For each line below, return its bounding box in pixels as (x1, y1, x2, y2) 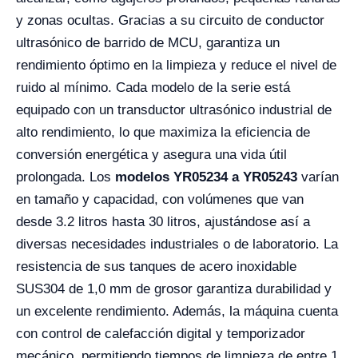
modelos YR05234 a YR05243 (115, 169, 297, 185)
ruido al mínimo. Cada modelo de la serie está (16, 80, 290, 95)
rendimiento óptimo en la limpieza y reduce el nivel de (16, 58, 336, 73)
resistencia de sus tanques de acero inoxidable (16, 259, 296, 274)
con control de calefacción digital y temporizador (16, 326, 305, 341)
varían (297, 169, 339, 185)
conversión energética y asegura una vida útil (16, 147, 287, 162)
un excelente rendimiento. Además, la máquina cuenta (16, 304, 338, 319)
